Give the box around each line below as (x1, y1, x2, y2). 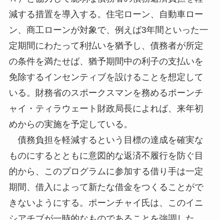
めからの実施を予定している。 (8, 119, 133, 130)
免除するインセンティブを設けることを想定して (8, 72, 203, 82)
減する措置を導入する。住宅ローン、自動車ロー (8, 9, 203, 20)
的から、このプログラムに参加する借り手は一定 (8, 166, 203, 177)
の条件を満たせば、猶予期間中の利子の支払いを (8, 56, 203, 67)
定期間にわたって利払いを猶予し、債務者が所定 (8, 41, 203, 51)
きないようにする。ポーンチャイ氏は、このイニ (8, 198, 203, 208)
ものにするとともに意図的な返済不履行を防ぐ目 (8, 151, 203, 161)
